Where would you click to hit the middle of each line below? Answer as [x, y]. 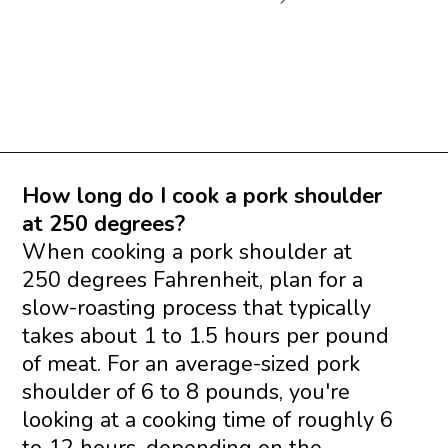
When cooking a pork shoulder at [186, 252]
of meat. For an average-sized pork [190, 364]
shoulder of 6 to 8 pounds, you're [185, 392]
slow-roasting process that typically [196, 308]
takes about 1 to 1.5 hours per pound [205, 336]
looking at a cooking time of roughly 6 [207, 420]
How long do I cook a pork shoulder [201, 196]
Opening [83, 180]
